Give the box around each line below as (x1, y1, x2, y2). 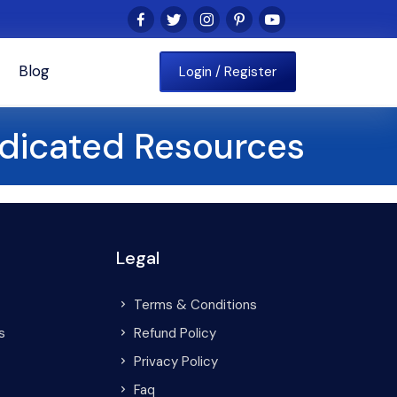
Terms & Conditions (134, 296, 258, 314)
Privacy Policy (134, 353, 219, 370)
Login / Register (179, 62, 276, 81)
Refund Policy (134, 324, 217, 342)
